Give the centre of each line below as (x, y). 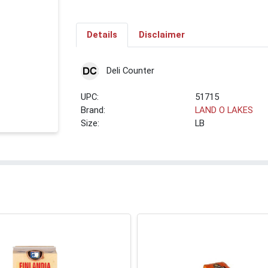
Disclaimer (162, 35)
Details (102, 35)
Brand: (93, 110)
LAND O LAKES (224, 110)
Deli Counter (130, 71)
